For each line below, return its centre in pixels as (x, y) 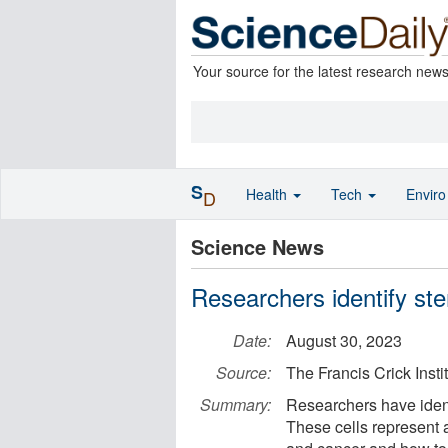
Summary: (235, 404)
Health (268, 194)
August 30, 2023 (344, 340)
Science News (257, 246)
